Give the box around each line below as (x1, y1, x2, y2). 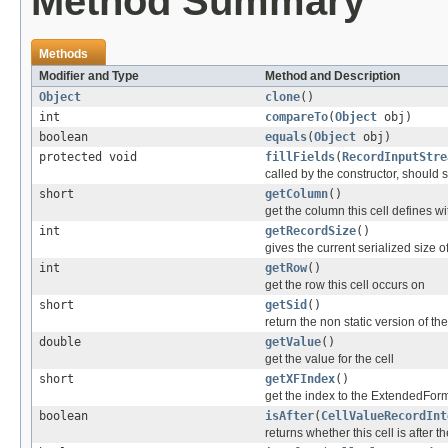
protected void (39, 149, 137, 164)
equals (265, 129, 307, 144)
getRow (265, 260, 307, 275)
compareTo (265, 109, 328, 124)
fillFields (265, 149, 335, 164)
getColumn (265, 186, 328, 201)
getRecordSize (265, 223, 356, 238)
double (39, 334, 81, 349)
